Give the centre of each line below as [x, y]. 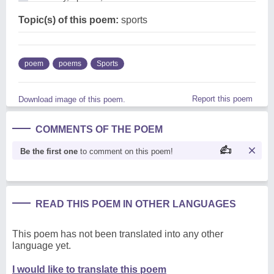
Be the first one [49, 151]
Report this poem [222, 98]
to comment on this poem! [125, 151]
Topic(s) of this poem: [68, 20]
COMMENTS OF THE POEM [99, 129]
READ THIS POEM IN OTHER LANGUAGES [136, 204]
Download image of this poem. [72, 99]
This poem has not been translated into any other [118, 234]
